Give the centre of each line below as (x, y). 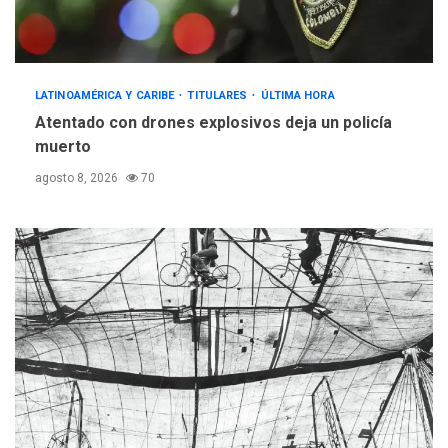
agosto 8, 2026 (78, 177)
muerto (63, 146)
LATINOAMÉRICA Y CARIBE (106, 95)
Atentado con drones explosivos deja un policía (213, 122)
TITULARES (219, 95)
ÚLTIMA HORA (297, 95)
